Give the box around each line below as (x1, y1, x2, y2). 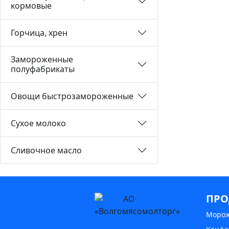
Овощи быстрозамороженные (11, 90, 133, 102)
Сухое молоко (11, 117, 66, 129)
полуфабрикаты (11, 63, 75, 75)
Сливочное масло (11, 144, 82, 156)
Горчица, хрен (11, 27, 67, 38)
